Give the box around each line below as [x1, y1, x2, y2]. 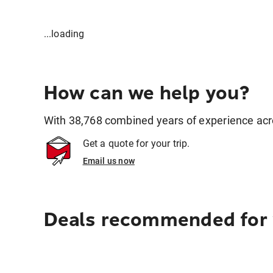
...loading [43, 28, 85, 40]
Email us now [82, 156, 135, 166]
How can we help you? [43, 81, 250, 104]
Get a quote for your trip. [82, 138, 190, 149]
